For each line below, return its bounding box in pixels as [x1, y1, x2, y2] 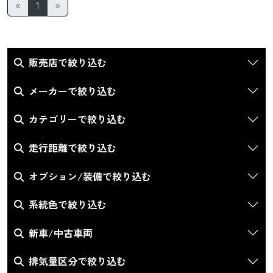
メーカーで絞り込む [28, 83, 116, 98]
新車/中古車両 [28, 225, 93, 240]
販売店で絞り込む [28, 55, 107, 70]
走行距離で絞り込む [28, 140, 116, 155]
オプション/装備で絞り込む [28, 168, 151, 183]
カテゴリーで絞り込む [28, 112, 126, 127]
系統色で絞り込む [28, 197, 107, 212]
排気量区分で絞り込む [28, 253, 126, 269]
